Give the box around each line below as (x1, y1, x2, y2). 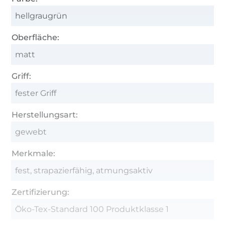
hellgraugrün (15, 11, 68, 21)
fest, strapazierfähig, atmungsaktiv (15, 165, 153, 175)
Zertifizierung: (12, 187, 70, 197)
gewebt (15, 127, 47, 137)
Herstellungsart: (12, 109, 78, 120)
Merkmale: (12, 148, 56, 158)
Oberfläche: (12, 32, 60, 42)
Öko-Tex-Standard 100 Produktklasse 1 (15, 204, 169, 214)
